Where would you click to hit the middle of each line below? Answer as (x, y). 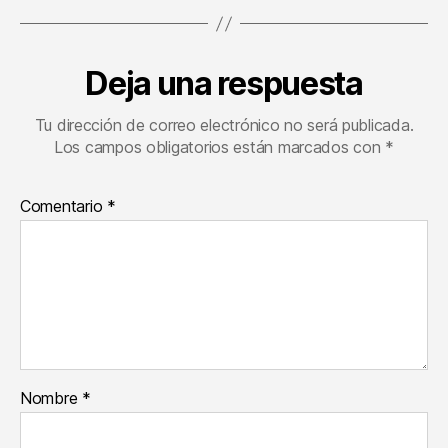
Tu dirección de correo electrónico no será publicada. (224, 125)
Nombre (51, 398)
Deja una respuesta (224, 83)
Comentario (64, 206)
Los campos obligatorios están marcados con (219, 147)
